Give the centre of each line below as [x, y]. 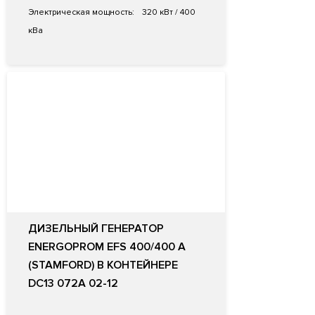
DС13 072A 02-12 [73, 284]
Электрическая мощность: [81, 13]
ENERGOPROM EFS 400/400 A [107, 247]
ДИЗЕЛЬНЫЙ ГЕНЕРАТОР [96, 229]
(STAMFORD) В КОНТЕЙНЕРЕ [103, 265]
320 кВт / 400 [168, 13]
